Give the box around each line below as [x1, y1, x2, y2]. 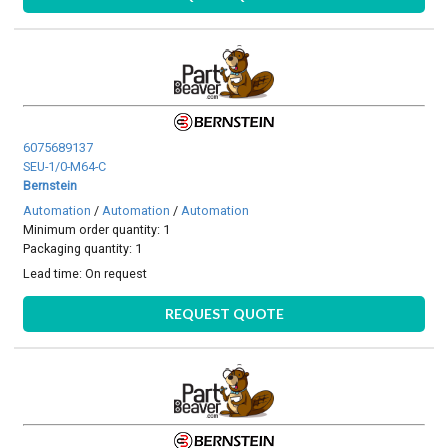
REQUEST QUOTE [164, 304, 284, 322]
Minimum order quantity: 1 [23, 222, 171, 238]
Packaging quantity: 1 [23, 241, 143, 257]
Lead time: [23, 266, 86, 282]
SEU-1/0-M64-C [23, 158, 107, 174]
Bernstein [23, 177, 78, 193]
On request [85, 266, 148, 282]
